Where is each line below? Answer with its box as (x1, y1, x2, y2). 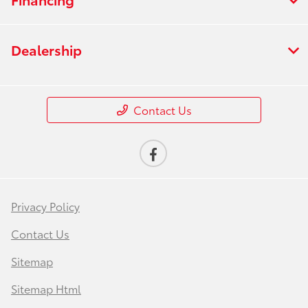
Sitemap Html (11, 280, 81, 296)
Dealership (11, 39, 82, 59)
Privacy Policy (11, 197, 80, 214)
